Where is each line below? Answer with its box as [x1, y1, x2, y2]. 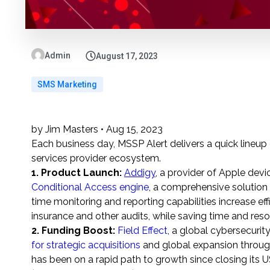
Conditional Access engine [31, 181, 149, 193]
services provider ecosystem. [31, 152, 161, 165]
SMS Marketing [37, 80, 97, 90]
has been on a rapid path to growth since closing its [31, 254, 262, 266]
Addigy [124, 167, 155, 179]
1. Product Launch [31, 167, 119, 179]
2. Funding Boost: [31, 225, 115, 237]
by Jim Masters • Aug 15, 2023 [31, 124, 163, 136]
